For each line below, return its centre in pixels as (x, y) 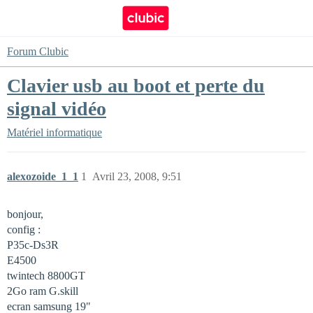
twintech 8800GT (46, 276)
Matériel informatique (54, 132)
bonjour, (25, 214)
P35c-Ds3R (33, 245)
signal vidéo (57, 109)
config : (24, 230)
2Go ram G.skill (43, 291)
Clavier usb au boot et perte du (136, 86)
